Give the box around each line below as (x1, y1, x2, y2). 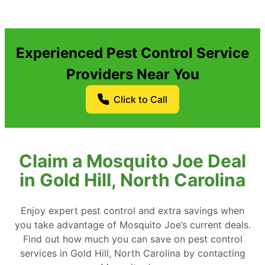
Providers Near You (66, 66, 199, 83)
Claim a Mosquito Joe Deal (19, 150, 246, 172)
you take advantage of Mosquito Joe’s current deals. (14, 219, 251, 231)
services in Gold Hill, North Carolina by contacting (20, 247, 245, 260)
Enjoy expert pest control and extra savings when (21, 205, 244, 217)
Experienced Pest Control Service (16, 44, 249, 62)
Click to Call (113, 93, 167, 106)
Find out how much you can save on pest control (22, 233, 243, 245)
